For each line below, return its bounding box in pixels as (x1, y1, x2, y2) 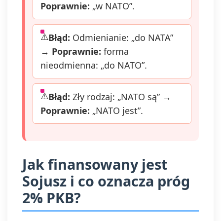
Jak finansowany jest (22, 154, 168, 174)
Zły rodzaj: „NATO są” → (70, 91, 171, 103)
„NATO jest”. (90, 105, 143, 116)
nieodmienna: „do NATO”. (40, 59, 147, 71)
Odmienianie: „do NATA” (70, 32, 173, 43)
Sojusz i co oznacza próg (22, 171, 190, 190)
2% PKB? (22, 188, 81, 207)
